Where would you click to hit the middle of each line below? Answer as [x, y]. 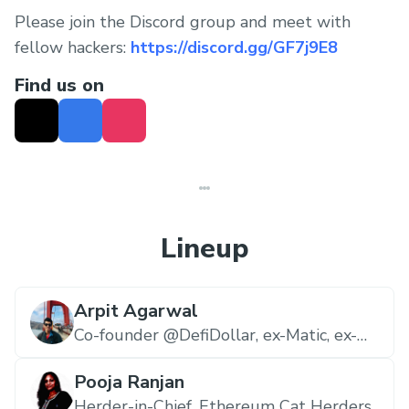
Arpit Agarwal [136, 310]
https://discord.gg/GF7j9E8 [234, 47]
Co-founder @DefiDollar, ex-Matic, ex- [215, 335]
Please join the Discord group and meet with [183, 22]
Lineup [204, 248]
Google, [103, 357]
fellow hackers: [73, 47]
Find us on [59, 85]
